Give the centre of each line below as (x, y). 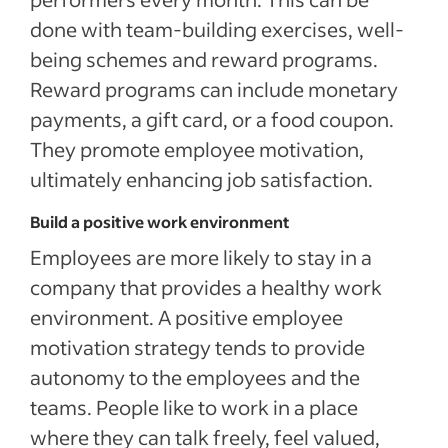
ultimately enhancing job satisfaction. (201, 179)
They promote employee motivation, (197, 149)
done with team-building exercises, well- (217, 29)
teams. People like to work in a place (194, 407)
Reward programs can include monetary (214, 89)
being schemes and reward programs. (204, 59)
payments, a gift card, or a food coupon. (212, 119)
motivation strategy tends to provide (197, 347)
